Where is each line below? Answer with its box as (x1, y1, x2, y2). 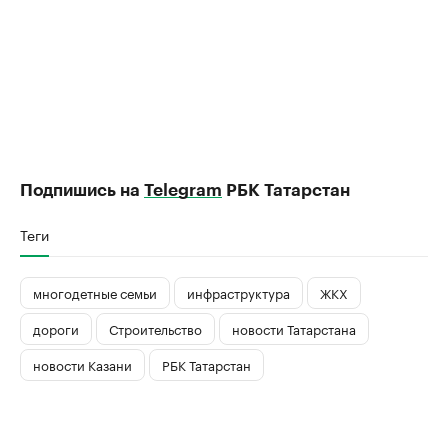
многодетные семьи (33, 282, 157, 303)
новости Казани (33, 354, 132, 375)
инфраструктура (187, 282, 290, 303)
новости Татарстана (232, 318, 356, 339)
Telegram (144, 181, 222, 199)
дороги (33, 318, 79, 339)
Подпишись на (20, 181, 144, 199)
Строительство (109, 318, 202, 339)
